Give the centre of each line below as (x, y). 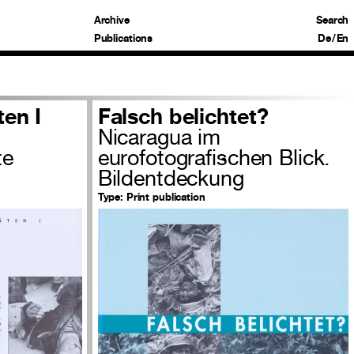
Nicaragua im (159, 137)
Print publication (164, 197)
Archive (111, 19)
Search (333, 19)
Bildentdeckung (171, 178)
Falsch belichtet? (183, 117)
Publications (123, 38)
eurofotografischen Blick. (214, 158)
